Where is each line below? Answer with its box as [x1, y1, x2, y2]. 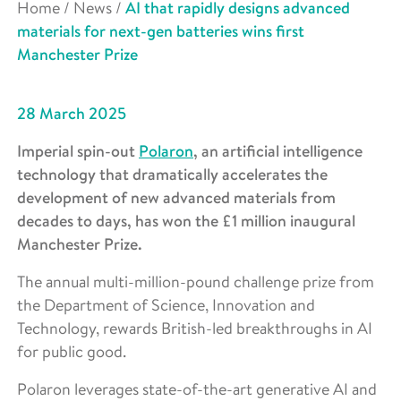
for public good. [17, 341, 126, 362]
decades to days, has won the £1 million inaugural [17, 210, 355, 232]
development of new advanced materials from [17, 187, 336, 209]
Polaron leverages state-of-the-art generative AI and [17, 379, 377, 399]
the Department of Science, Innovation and [17, 294, 315, 315]
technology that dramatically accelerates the [17, 164, 328, 185]
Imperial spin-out [17, 141, 135, 162]
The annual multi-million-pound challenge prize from [17, 271, 374, 292]
